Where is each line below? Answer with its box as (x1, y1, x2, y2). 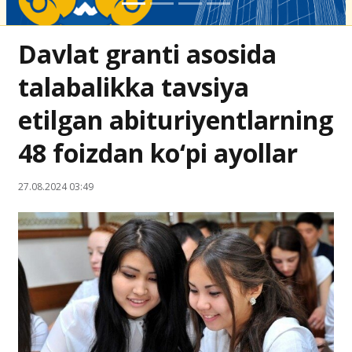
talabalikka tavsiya (18, 70, 249, 104)
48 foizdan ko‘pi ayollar (18, 136, 298, 170)
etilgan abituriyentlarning (18, 103, 333, 137)
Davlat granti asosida (18, 37, 277, 71)
